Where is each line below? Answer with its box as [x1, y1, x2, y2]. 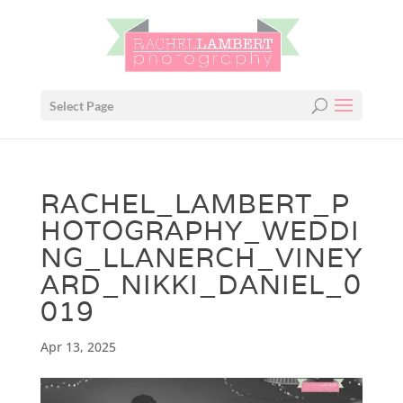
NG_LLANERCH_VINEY [40, 240, 363, 275]
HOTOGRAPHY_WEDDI [40, 213, 360, 248]
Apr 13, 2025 [40, 338, 116, 355]
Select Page [49, 98, 113, 113]
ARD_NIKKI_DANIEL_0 [40, 267, 362, 302]
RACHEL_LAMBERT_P [40, 186, 350, 221]
